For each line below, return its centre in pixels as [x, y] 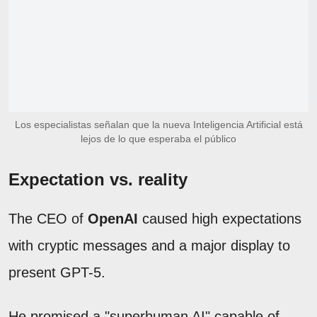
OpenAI [113, 218]
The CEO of [48, 218]
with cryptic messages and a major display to [149, 245]
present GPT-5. [57, 272]
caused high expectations [220, 218]
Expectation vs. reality [98, 179]
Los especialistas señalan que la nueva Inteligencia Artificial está [158, 124]
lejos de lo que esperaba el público [158, 138]
